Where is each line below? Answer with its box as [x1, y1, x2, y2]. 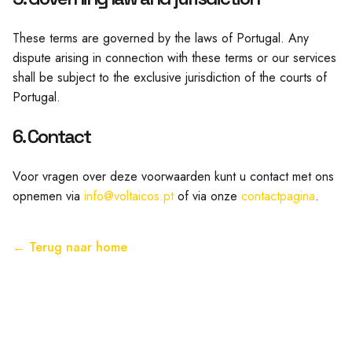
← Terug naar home [13, 238, 127, 256]
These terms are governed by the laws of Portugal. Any [13, 29, 309, 47]
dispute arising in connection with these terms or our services [13, 49, 336, 67]
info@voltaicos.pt [84, 187, 174, 205]
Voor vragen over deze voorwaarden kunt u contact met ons [13, 167, 334, 185]
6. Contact [13, 124, 90, 148]
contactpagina [241, 187, 315, 205]
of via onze [174, 187, 241, 205]
